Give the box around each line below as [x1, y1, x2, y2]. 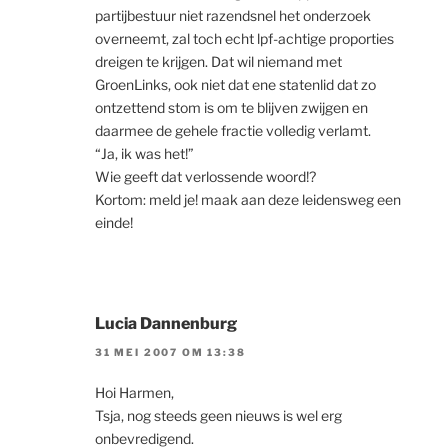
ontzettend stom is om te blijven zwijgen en [95, 99, 368, 117]
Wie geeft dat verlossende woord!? [95, 168, 316, 186]
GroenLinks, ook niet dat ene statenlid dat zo [95, 76, 376, 94]
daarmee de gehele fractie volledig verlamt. [95, 122, 371, 140]
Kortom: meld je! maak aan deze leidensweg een [95, 191, 401, 209]
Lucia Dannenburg [95, 314, 237, 334]
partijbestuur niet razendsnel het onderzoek [95, 7, 371, 25]
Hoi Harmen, [95, 383, 174, 401]
